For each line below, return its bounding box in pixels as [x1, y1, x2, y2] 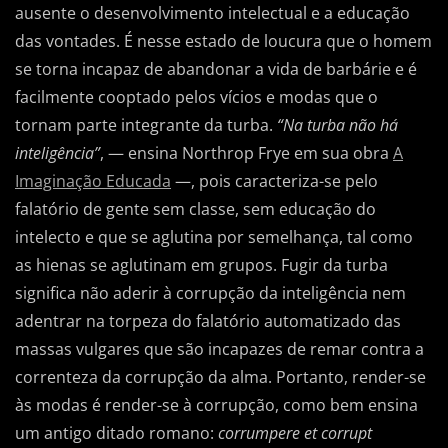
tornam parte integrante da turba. [15, 114, 277, 137]
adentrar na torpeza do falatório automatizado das [15, 310, 401, 333]
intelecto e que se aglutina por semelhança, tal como [15, 226, 413, 249]
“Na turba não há [277, 114, 398, 137]
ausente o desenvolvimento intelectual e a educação [15, 2, 410, 25]
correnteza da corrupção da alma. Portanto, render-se [15, 366, 426, 389]
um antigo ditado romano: [15, 422, 218, 445]
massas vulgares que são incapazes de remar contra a [15, 338, 424, 361]
